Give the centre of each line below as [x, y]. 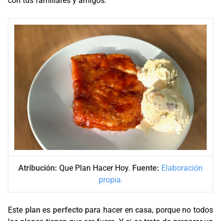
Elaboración [182, 168]
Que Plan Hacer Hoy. [95, 168]
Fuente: [146, 168]
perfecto [69, 210]
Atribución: [38, 168]
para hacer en [109, 210]
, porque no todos [183, 210]
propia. [110, 180]
